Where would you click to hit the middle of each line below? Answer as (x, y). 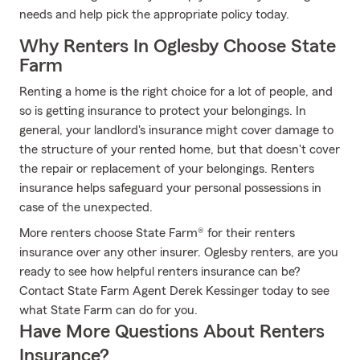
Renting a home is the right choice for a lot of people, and (176, 92)
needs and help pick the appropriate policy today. (154, 14)
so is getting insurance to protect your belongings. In (163, 111)
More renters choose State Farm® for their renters (157, 233)
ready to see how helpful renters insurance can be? (160, 272)
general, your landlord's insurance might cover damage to (176, 130)
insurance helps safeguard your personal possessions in (170, 188)
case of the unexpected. (86, 207)
